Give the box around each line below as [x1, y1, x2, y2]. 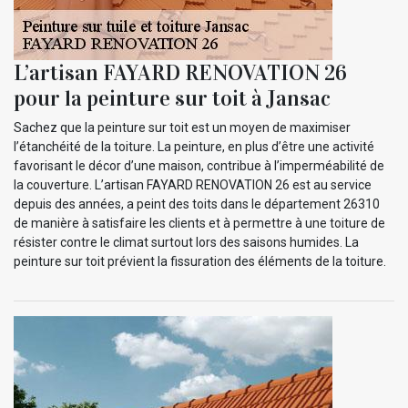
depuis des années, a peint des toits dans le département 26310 [14, 196, 380, 211]
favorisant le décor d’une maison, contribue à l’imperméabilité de [14, 158, 384, 173]
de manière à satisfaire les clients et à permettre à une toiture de [14, 215, 385, 230]
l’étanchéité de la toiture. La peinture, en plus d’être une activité [14, 138, 374, 154]
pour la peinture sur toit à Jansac [14, 84, 331, 112]
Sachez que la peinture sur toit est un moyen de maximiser [14, 119, 351, 135]
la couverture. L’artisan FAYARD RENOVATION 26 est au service [14, 177, 372, 192]
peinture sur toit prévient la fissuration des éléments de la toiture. [14, 253, 386, 269]
